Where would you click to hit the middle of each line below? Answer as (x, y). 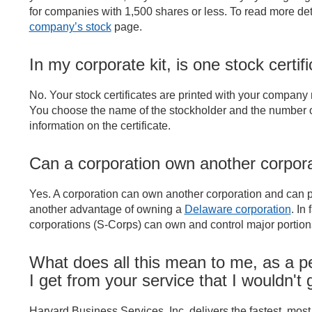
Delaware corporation (237, 209)
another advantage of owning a (107, 209)
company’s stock (70, 26)
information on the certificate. (100, 125)
